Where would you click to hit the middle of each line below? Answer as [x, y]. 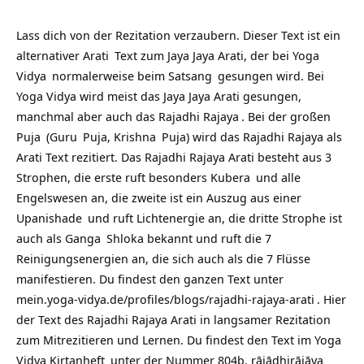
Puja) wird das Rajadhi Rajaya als [250, 136]
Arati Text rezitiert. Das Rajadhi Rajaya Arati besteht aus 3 [174, 157]
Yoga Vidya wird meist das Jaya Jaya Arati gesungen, [159, 96]
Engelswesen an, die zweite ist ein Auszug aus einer [159, 197]
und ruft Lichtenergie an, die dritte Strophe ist [213, 218]
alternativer [50, 55]
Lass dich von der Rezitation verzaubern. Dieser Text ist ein [178, 35]
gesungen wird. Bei [269, 76]
